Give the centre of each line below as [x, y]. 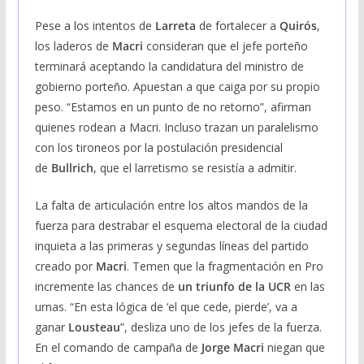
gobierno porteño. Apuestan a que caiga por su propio [177, 86]
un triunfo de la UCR [234, 286]
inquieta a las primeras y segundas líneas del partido [171, 245]
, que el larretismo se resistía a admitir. [195, 167]
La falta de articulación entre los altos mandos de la [171, 205]
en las [308, 286]
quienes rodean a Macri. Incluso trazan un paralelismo [176, 127]
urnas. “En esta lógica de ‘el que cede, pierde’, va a [166, 306]
